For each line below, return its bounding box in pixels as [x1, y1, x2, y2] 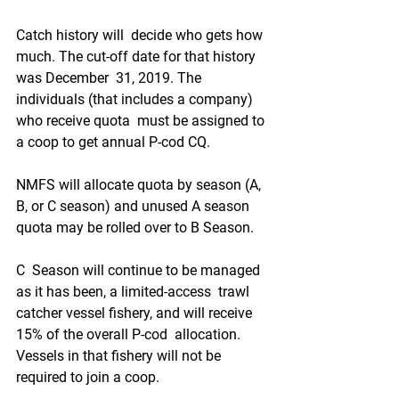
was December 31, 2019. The [16, 69, 205, 86]
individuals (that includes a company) [16, 91, 256, 108]
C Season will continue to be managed [16, 262, 264, 279]
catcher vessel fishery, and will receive [16, 305, 256, 322]
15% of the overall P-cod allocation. [16, 326, 244, 343]
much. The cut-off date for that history [16, 48, 259, 65]
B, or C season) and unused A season [16, 198, 253, 215]
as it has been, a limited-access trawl [16, 283, 253, 300]
